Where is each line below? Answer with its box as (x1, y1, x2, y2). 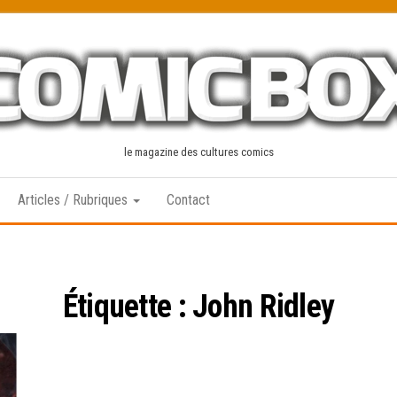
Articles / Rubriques (18, 191, 131, 208)
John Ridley (192, 288, 335, 325)
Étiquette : (62, 288, 193, 325)
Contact (167, 191, 210, 208)
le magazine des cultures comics (123, 145, 274, 159)
